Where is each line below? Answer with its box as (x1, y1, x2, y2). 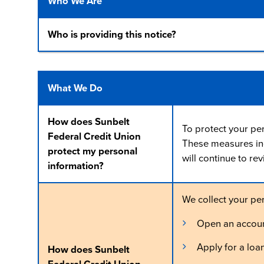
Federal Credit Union (47, 128, 141, 144)
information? (47, 158, 104, 173)
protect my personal (47, 143, 137, 159)
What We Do (47, 80, 103, 95)
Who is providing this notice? (47, 27, 176, 42)
